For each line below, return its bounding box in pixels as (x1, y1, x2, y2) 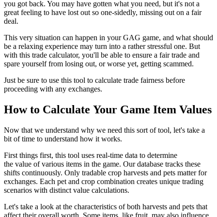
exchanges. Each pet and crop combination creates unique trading (4, 177, 203, 186)
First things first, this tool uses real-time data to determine (4, 151, 177, 160)
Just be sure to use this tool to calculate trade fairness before (4, 76, 185, 85)
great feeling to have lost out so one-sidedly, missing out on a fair (4, 8, 201, 17)
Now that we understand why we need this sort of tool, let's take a (4, 126, 205, 135)
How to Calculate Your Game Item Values (4, 103, 212, 116)
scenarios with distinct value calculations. (4, 186, 129, 195)
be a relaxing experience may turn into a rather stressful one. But (4, 42, 200, 51)
